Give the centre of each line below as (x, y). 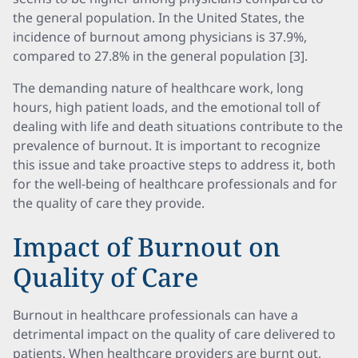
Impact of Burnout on (147, 247)
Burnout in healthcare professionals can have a (155, 315)
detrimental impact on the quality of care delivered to (174, 334)
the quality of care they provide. (109, 203)
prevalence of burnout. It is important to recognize (167, 145)
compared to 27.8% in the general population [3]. (160, 56)
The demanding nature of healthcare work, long (158, 88)
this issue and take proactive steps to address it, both (174, 165)
